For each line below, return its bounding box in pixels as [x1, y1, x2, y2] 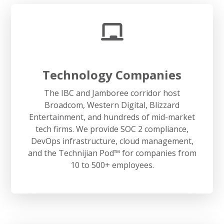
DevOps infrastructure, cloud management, [30, 135, 193, 146]
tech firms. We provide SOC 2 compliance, [35, 123, 188, 134]
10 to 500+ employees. [70, 159, 154, 170]
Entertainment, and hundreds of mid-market [29, 111, 195, 122]
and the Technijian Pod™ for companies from [27, 147, 196, 158]
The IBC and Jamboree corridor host [44, 87, 180, 98]
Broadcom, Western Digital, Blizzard [44, 99, 179, 110]
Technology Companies [42, 66, 181, 83]
